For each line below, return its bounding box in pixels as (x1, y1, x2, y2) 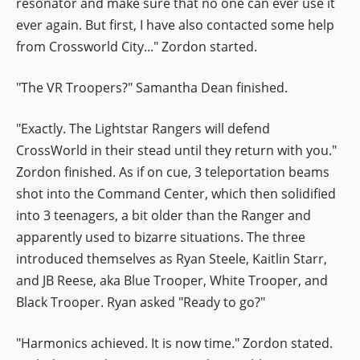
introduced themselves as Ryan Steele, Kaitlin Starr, (16, 249, 327, 268)
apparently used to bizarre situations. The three (16, 227, 305, 246)
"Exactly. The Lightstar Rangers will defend (16, 119, 270, 137)
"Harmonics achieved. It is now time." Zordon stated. (16, 333, 333, 352)
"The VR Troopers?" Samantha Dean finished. (16, 78, 288, 96)
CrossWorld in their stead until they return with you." (16, 141, 337, 159)
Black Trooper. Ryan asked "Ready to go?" (16, 292, 265, 311)
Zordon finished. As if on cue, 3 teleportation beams (16, 162, 329, 181)
